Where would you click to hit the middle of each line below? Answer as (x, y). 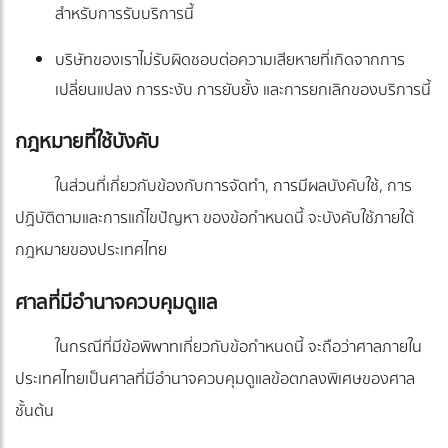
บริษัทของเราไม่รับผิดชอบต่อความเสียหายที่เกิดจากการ (230, 60)
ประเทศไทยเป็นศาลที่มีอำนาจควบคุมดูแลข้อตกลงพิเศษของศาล (215, 379)
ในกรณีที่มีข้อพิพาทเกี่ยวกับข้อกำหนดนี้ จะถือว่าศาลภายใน (238, 347)
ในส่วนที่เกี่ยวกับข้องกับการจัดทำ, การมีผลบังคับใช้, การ (233, 186)
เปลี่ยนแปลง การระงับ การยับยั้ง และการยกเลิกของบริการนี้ (243, 90)
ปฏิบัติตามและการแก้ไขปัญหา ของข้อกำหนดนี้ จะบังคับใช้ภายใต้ (214, 218)
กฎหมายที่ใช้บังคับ (87, 142)
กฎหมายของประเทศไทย (91, 250)
